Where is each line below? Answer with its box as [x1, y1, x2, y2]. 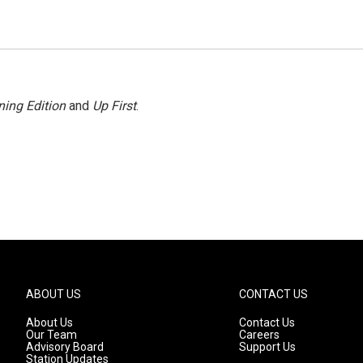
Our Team [26, 328, 77, 341]
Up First [92, 98, 136, 113]
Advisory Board [26, 340, 104, 353]
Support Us [239, 340, 297, 353]
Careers [239, 328, 280, 341]
